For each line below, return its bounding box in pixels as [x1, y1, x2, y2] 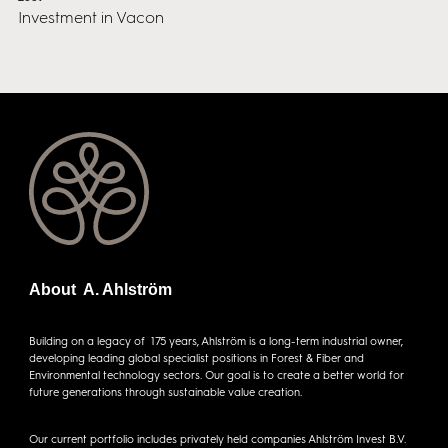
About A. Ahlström [28, 281, 172, 299]
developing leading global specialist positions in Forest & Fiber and [28, 350, 364, 366]
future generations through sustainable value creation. [28, 384, 302, 400]
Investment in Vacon [17, 7, 164, 27]
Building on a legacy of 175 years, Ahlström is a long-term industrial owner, [28, 333, 403, 349]
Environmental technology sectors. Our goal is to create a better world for [28, 367, 404, 383]
